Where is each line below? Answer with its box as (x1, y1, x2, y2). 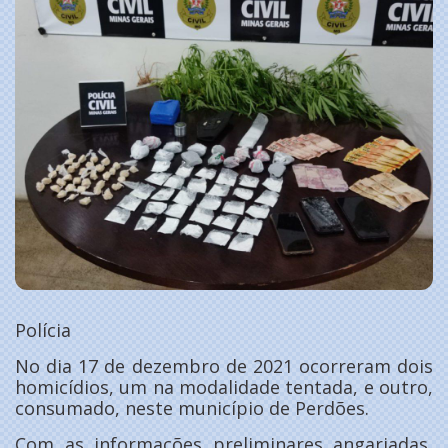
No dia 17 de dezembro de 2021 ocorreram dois (15, 354, 433, 379)
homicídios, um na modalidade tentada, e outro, (15, 375, 433, 400)
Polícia (15, 318, 71, 343)
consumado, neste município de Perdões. (15, 396, 369, 421)
